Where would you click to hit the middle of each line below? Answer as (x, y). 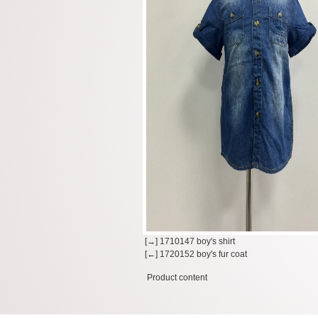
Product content (177, 278)
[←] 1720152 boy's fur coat (195, 254)
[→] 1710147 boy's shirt (189, 241)
